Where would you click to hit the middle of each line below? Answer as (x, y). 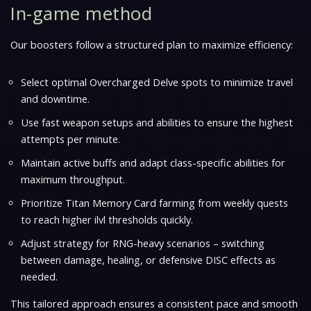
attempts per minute (69, 139)
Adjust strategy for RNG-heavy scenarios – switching (143, 243)
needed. (39, 276)
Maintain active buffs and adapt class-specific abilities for (153, 162)
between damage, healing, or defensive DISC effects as (148, 260)
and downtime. (55, 99)
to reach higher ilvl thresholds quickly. (107, 219)
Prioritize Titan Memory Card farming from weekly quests (154, 203)
